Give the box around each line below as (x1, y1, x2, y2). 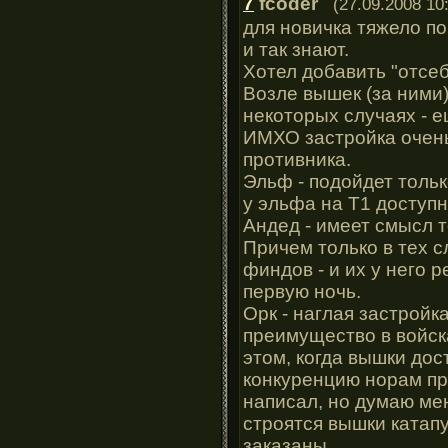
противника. (243, 148, 351, 170)
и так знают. (243, 38, 349, 60)
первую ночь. (243, 280, 361, 302)
